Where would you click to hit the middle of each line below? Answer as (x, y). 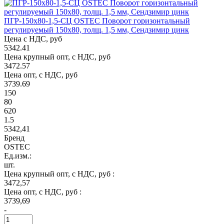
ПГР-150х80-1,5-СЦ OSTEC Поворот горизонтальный (97, 20)
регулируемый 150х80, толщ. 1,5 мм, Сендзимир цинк (96, 29)
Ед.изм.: (18, 155)
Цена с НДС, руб (33, 38)
